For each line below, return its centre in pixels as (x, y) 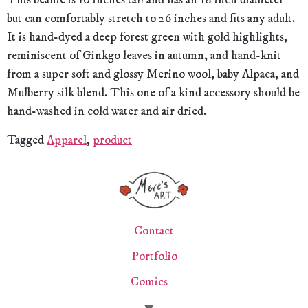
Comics (149, 282)
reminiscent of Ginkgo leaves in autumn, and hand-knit (144, 56)
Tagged (27, 140)
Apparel (67, 140)
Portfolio (154, 257)
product (112, 140)
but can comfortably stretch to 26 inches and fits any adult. (151, 19)
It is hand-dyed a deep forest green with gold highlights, (147, 37)
